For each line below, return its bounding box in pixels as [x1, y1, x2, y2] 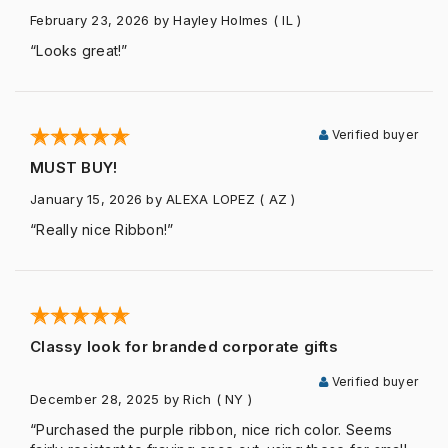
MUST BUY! [30, 158, 118, 177]
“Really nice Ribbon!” [30, 221, 174, 238]
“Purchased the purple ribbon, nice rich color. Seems [30, 421, 392, 438]
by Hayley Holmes [153, 12, 269, 28]
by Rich [163, 391, 212, 407]
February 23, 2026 [30, 12, 150, 28]
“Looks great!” [30, 42, 128, 59]
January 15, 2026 [30, 191, 142, 207]
